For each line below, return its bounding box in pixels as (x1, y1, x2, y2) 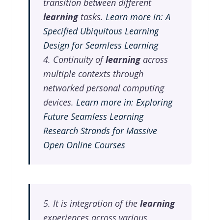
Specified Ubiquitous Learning (43, 25, 159, 37)
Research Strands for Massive (43, 124, 158, 137)
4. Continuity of (43, 53, 106, 65)
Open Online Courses (43, 138, 126, 151)
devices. (43, 96, 77, 108)
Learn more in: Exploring (76, 96, 173, 108)
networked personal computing (43, 82, 165, 94)
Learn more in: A (106, 10, 171, 23)
